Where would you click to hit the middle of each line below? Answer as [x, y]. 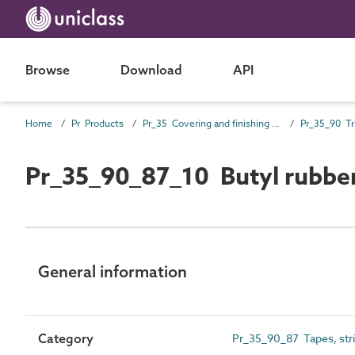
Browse [48, 70]
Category [66, 338]
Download [151, 70]
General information [113, 271]
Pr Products [97, 123]
